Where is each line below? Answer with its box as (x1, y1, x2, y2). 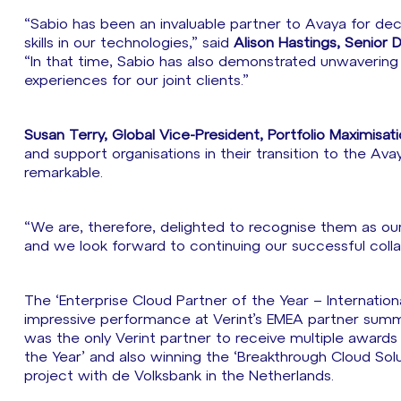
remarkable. (24, 166, 112, 180)
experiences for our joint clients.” (24, 74, 253, 88)
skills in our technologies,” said (24, 37, 234, 50)
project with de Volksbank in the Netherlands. (24, 370, 338, 383)
